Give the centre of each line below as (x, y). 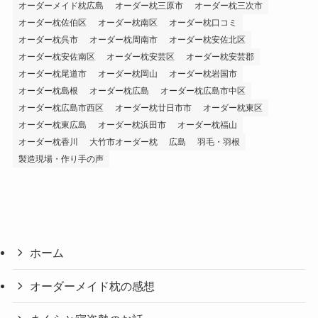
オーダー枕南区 (127, 22)
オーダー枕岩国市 (203, 73)
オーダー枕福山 (207, 125)
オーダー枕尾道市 (52, 73)
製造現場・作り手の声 (61, 159)
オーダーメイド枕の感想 (93, 286)
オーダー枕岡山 (127, 73)
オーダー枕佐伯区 (52, 22)
